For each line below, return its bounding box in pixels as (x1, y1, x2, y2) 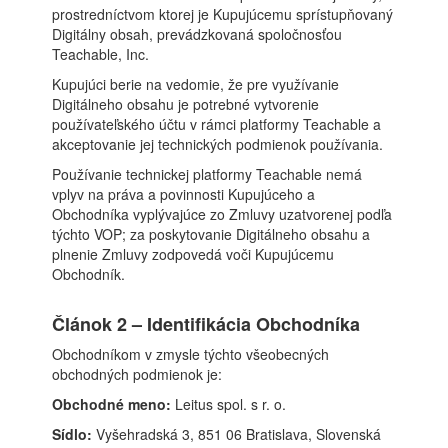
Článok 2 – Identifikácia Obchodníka (52, 311, 361, 337)
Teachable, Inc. (52, 44, 150, 64)
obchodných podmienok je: (52, 364, 223, 384)
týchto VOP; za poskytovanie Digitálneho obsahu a (52, 224, 371, 244)
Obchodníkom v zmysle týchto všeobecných (52, 344, 330, 364)
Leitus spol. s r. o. (171, 394, 287, 414)
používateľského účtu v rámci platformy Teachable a (52, 114, 382, 134)
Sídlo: (52, 424, 93, 444)
